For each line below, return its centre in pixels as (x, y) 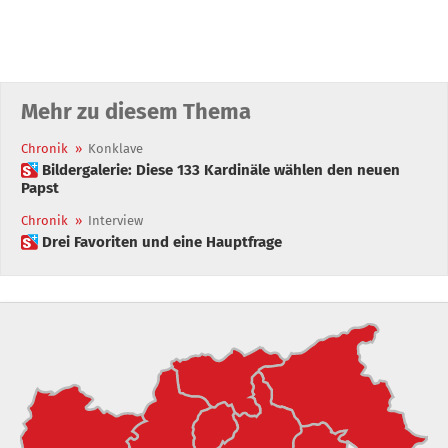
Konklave (115, 148)
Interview (115, 220)
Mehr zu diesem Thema (136, 111)
